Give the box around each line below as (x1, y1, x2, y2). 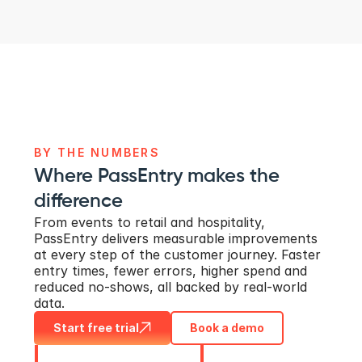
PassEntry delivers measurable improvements (33, 229, 318, 246)
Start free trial (53, 320, 139, 335)
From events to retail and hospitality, (33, 213, 265, 230)
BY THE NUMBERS (33, 145, 160, 159)
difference (33, 191, 123, 211)
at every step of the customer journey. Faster (33, 246, 321, 263)
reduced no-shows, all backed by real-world (33, 278, 307, 295)
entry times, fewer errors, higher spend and (33, 262, 307, 279)
